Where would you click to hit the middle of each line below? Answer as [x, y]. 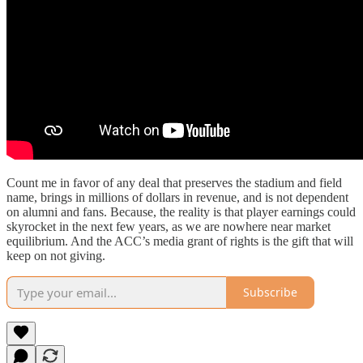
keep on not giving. [56, 255]
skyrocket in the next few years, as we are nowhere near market [169, 226]
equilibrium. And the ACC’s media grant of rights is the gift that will [180, 241]
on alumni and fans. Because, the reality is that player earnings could [181, 211]
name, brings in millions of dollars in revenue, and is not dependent [177, 197]
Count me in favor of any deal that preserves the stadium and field [174, 182]
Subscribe [270, 293]
